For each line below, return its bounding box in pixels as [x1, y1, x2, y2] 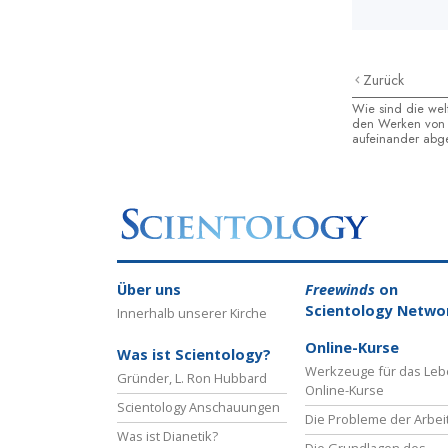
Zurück [363, 70, 405, 90]
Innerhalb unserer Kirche [117, 304, 267, 323]
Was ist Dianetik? [117, 427, 218, 446]
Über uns [117, 280, 181, 300]
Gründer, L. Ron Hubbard [117, 369, 267, 388]
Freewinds [305, 280, 375, 300]
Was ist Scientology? [117, 345, 271, 365]
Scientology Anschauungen [117, 398, 280, 417]
